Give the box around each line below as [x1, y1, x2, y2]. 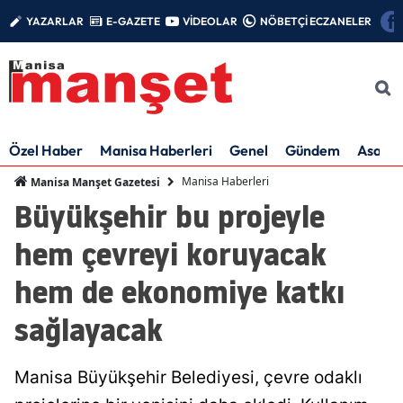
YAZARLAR [26, 13, 84, 28]
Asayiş [357, 140, 399, 159]
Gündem [285, 140, 340, 159]
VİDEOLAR [183, 13, 237, 28]
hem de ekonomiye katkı [14, 269, 345, 314]
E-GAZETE [106, 13, 160, 28]
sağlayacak [14, 307, 163, 352]
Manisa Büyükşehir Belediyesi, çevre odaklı [14, 366, 363, 388]
